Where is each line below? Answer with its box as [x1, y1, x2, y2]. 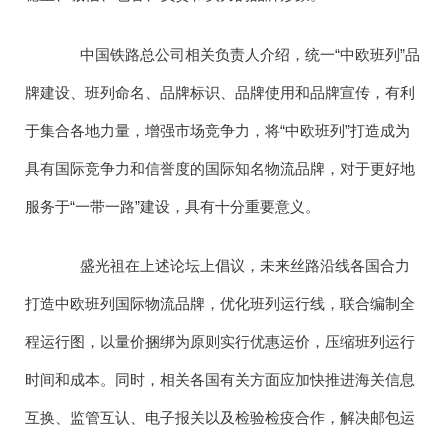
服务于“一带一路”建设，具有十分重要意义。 [25, 197, 321, 215]
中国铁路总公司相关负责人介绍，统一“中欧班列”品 [55, 45, 420, 63]
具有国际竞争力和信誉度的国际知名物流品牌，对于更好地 [25, 159, 416, 177]
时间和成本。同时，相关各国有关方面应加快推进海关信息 [25, 371, 416, 389]
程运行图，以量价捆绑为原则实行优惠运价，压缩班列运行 [25, 333, 416, 351]
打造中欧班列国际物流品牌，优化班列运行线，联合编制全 [25, 295, 416, 313]
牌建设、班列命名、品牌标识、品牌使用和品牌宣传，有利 [25, 83, 416, 101]
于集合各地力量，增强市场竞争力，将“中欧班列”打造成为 [25, 121, 411, 139]
